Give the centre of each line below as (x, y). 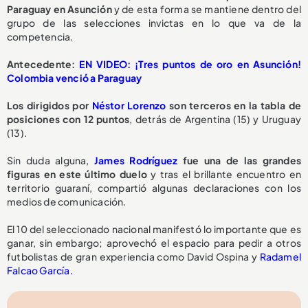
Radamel (279, 256)
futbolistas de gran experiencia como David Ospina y (132, 256)
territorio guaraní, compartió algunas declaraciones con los (154, 187)
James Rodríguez (136, 160)
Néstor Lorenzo (129, 105)
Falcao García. (40, 270)
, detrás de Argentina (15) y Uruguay (215, 119)
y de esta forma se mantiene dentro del (207, 9)
